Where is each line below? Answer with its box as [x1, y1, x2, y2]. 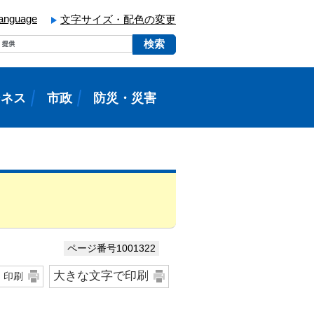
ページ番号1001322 [67, 243, 156, 254]
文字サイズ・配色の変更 [60, 13, 176, 25]
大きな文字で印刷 [53, 269, 149, 282]
